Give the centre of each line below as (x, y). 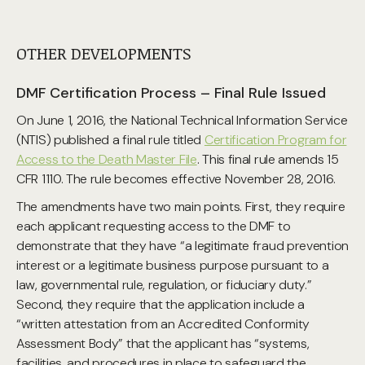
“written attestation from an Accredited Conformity (163, 324)
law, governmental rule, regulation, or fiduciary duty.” (164, 285)
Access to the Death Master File (107, 159)
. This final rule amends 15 (268, 159)
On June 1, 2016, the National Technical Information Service (182, 120)
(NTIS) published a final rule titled (110, 140)
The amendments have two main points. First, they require (181, 207)
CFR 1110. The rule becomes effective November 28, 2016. (176, 179)
